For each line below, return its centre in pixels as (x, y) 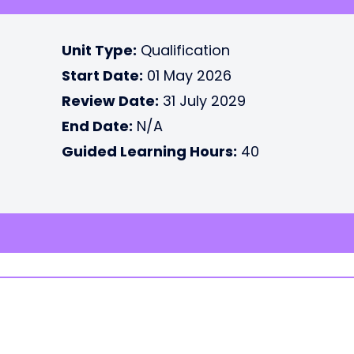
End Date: (97, 126)
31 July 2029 (202, 101)
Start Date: (102, 75)
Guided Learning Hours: (149, 151)
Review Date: (110, 101)
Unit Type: (99, 50)
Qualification (183, 50)
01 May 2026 (187, 75)
